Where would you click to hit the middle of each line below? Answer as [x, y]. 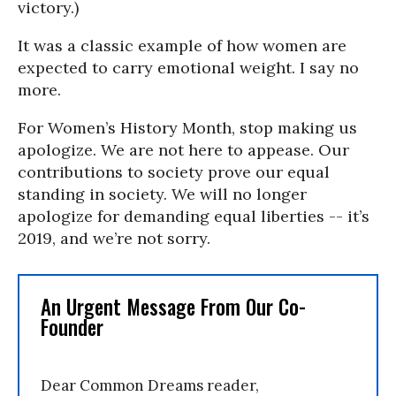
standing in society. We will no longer [162, 194]
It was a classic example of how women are [182, 46]
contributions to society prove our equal [174, 172]
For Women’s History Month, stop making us [187, 128]
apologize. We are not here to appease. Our [183, 150]
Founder [72, 327]
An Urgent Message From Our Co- [173, 307]
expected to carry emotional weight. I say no [188, 68]
